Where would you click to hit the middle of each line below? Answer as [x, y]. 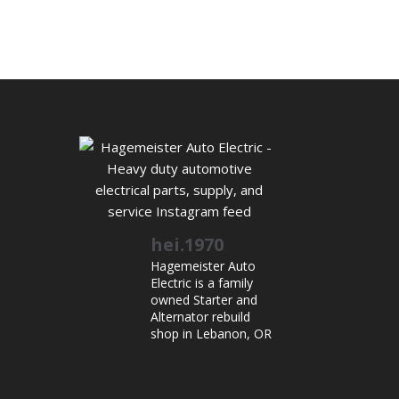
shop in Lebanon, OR [212, 334]
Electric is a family [202, 283]
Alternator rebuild [201, 317]
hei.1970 [187, 245]
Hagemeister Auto [204, 266]
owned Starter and [204, 300]
